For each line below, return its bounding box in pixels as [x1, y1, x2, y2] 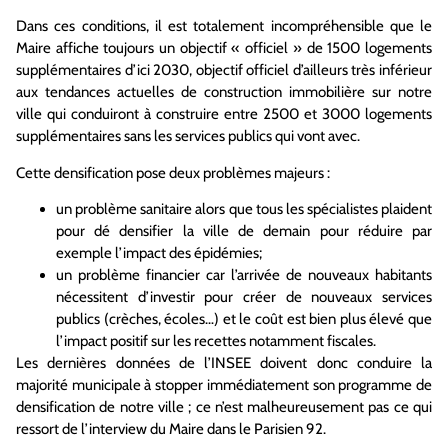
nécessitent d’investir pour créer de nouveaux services [56, 288, 432, 307]
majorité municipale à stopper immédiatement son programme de [16, 376, 432, 395]
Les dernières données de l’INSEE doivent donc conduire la [16, 354, 432, 373]
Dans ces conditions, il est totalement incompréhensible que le [16, 17, 432, 36]
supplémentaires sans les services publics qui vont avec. [16, 127, 360, 146]
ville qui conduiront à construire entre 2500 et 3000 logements [16, 105, 432, 124]
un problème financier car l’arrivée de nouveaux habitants [56, 266, 432, 285]
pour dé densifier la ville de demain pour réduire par [56, 222, 432, 241]
